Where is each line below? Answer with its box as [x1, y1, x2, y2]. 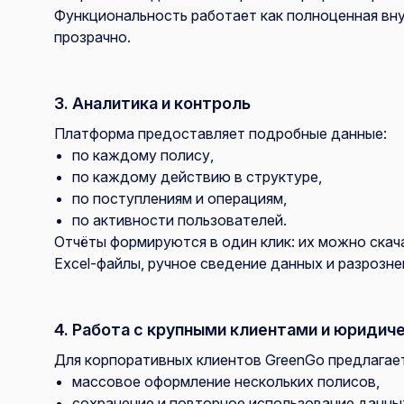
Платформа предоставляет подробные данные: [54, 124, 387, 143]
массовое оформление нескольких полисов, [72, 372, 380, 391]
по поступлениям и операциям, [72, 189, 287, 208]
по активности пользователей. [72, 211, 287, 230]
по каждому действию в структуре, [72, 168, 322, 187]
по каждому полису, [72, 146, 214, 165]
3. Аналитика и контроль [54, 94, 251, 114]
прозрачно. [54, 28, 131, 47]
